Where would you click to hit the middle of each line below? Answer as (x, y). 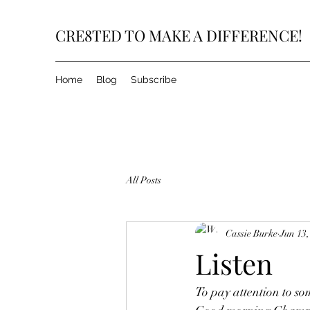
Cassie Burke (252, 233)
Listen (234, 263)
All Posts (144, 180)
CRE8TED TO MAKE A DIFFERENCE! (179, 35)
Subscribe (154, 80)
